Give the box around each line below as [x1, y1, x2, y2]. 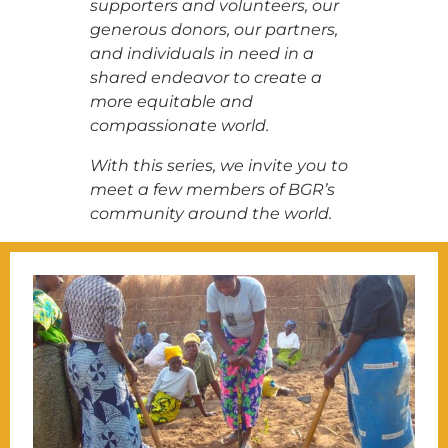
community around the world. [89, 203, 332, 223]
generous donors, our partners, [89, 19, 338, 39]
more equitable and [89, 91, 253, 111]
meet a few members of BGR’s [89, 179, 335, 199]
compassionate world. [89, 115, 269, 135]
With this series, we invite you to [89, 155, 348, 175]
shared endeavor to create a [89, 67, 322, 87]
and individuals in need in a [89, 43, 314, 63]
